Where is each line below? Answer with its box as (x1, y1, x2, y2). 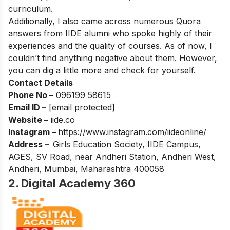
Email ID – (8, 102, 46, 112)
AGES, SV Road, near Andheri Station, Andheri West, (8, 151, 216, 162)
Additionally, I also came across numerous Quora (8, 15, 201, 26)
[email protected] (49, 102, 115, 112)
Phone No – (8, 89, 53, 100)
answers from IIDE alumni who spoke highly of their (8, 28, 212, 39)
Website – (8, 114, 48, 125)
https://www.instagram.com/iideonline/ (58, 126, 206, 137)
